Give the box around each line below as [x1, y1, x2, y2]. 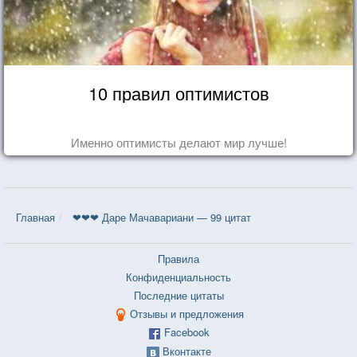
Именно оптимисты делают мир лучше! [70, 133, 287, 151]
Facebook [163, 324, 210, 340]
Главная [16, 209, 55, 225]
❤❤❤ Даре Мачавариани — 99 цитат [73, 209, 251, 225]
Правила [158, 250, 199, 266]
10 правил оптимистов [88, 80, 269, 105]
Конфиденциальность [126, 269, 231, 284]
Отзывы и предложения [129, 305, 244, 321]
